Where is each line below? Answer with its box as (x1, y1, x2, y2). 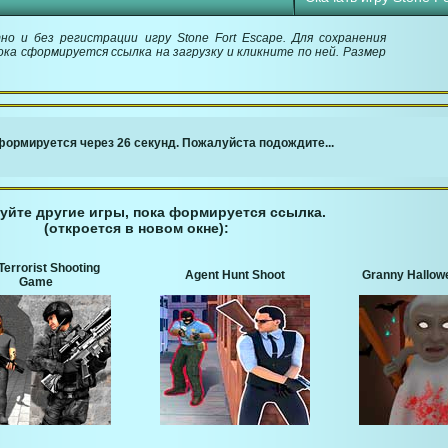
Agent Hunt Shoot (185, 268, 285, 283)
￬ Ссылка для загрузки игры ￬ (47, 125, 225, 139)
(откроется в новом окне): (43, 220, 229, 237)
